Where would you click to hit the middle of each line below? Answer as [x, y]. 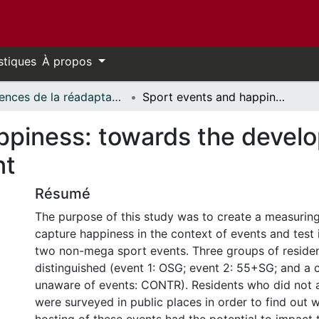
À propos [69, 61]
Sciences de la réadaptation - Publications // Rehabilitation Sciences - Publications [116, 97]
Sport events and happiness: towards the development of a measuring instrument [280, 97]
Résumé [63, 194]
